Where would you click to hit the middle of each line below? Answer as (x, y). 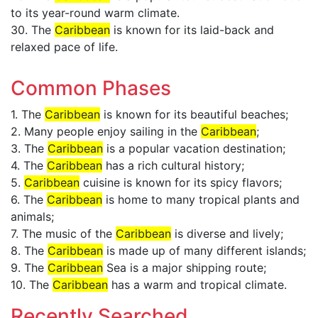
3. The (29, 148)
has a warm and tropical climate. (197, 285)
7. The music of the (63, 234)
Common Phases (91, 88)
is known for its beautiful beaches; (194, 114)
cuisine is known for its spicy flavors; (181, 182)
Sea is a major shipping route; (185, 268)
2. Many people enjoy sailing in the (106, 131)
